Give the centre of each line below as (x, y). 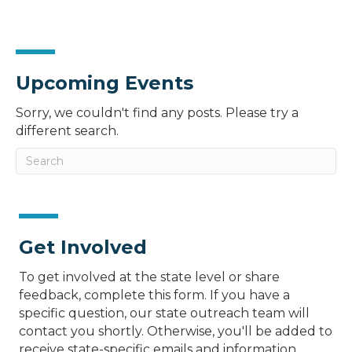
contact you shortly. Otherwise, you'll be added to (176, 331)
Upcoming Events (104, 82)
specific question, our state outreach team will (164, 313)
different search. (67, 130)
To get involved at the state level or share (149, 277)
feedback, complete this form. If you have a (154, 295)
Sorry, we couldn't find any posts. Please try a (157, 112)
